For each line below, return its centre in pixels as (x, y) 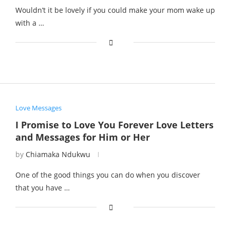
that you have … (42, 188)
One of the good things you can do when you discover (108, 175)
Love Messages (38, 108)
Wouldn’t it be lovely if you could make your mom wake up (115, 10)
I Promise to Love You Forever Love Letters (114, 125)
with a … (30, 23)
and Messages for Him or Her (82, 137)
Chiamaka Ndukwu (58, 155)
